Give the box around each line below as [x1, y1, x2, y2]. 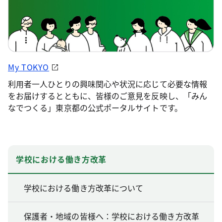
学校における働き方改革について [24, 181, 144, 194]
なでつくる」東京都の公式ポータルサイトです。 [8, 101, 182, 113]
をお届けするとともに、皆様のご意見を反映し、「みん [8, 89, 207, 102]
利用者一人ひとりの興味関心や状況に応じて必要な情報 [8, 77, 207, 90]
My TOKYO [8, 60, 50, 73]
